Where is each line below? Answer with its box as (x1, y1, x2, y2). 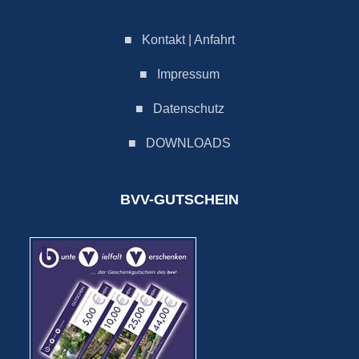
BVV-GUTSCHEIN (120, 191, 239, 208)
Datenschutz (152, 101, 224, 115)
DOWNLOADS (146, 135, 231, 150)
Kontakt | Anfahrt (142, 32, 235, 46)
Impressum (157, 67, 220, 81)
